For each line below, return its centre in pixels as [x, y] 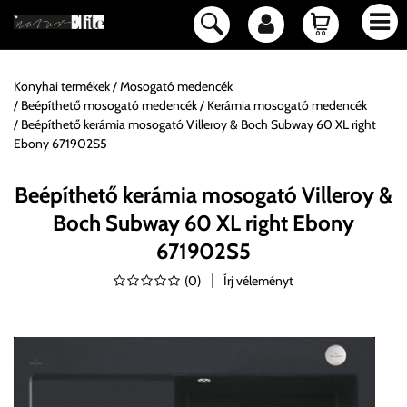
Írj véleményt [258, 281]
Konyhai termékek [62, 86]
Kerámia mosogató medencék [287, 105]
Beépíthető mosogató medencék [109, 105]
